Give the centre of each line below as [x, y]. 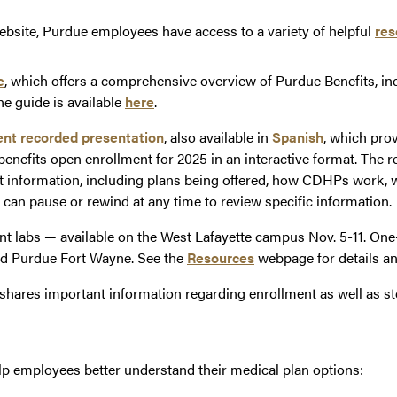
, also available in [218, 137]
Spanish [298, 137]
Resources [221, 258]
